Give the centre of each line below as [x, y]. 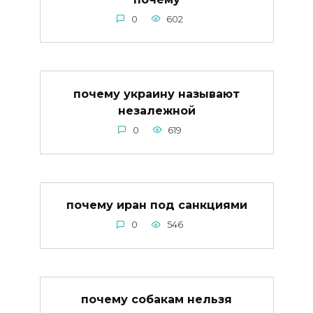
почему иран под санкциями [156, 205]
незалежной [156, 110]
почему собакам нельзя [156, 299]
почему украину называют [156, 94]
